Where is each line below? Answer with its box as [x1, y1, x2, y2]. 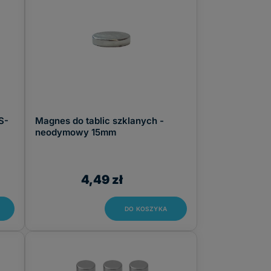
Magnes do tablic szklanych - [35, 115, 164, 126]
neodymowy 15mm [35, 126, 116, 138]
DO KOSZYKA [125, 205, 167, 212]
